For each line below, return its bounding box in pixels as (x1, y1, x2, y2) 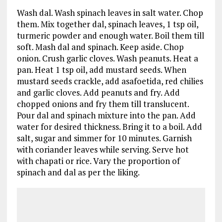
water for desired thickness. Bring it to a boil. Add (16, 121, 202, 132)
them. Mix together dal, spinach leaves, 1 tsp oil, (16, 18, 198, 30)
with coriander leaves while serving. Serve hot (16, 144, 189, 155)
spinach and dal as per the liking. (16, 166, 140, 178)
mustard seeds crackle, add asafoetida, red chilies (16, 75, 203, 87)
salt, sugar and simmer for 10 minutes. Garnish (16, 132, 192, 144)
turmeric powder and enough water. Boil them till (16, 30, 204, 41)
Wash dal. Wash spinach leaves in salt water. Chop (16, 7, 203, 18)
